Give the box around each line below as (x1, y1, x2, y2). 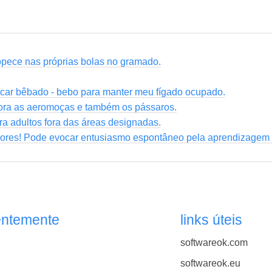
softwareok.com (180, 237, 248, 248)
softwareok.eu (180, 257, 240, 268)
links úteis (180, 212, 242, 228)
